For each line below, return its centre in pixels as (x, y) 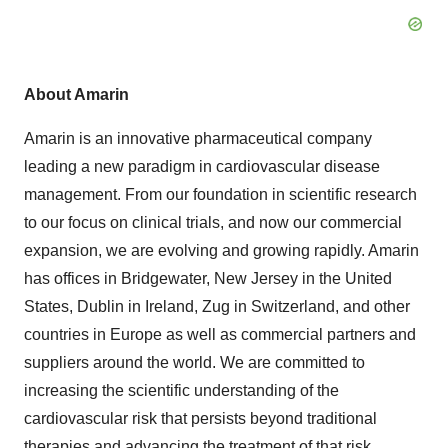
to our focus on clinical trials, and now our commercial (213, 222)
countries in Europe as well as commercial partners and (220, 334)
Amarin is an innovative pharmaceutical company (198, 138)
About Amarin (76, 94)
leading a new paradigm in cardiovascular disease (202, 166)
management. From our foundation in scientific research (220, 194)
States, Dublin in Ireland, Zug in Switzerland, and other (217, 306)
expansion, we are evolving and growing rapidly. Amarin (221, 250)
